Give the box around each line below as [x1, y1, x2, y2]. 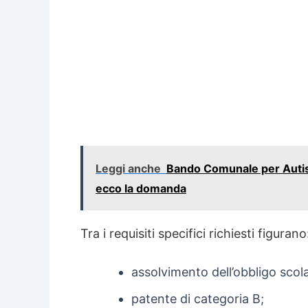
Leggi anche [96, 162, 161, 175]
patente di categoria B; [131, 291, 264, 306]
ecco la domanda [96, 181, 186, 195]
